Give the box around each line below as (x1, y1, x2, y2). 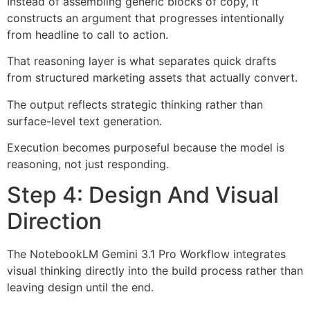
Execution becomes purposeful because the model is (7, 140, 284, 155)
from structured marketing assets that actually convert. (7, 71, 298, 85)
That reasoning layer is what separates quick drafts (7, 54, 276, 69)
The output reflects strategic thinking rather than (7, 97, 263, 111)
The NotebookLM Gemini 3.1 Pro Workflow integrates (7, 247, 286, 262)
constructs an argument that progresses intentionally (7, 10, 284, 25)
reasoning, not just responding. (7, 157, 169, 172)
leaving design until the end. (7, 280, 154, 295)
